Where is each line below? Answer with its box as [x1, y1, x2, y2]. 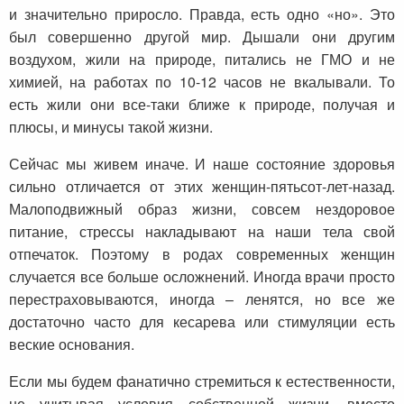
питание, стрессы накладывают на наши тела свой [9, 220, 395, 242]
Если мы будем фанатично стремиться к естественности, [9, 370, 395, 391]
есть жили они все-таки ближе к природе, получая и [9, 93, 395, 115]
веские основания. [9, 333, 134, 354]
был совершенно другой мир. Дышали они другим [9, 25, 395, 47]
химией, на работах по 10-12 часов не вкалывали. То [9, 70, 395, 92]
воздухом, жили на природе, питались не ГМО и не [9, 48, 395, 69]
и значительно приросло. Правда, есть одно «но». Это [9, 3, 395, 24]
